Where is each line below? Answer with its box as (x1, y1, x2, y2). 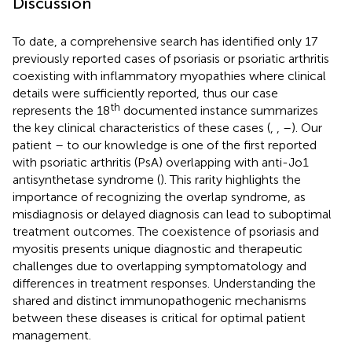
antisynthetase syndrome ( (13, 171, 160, 187)
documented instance (120, 102, 251, 118)
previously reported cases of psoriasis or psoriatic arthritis (13, 50, 329, 66)
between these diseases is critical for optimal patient (13, 310, 306, 325)
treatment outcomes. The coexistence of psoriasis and (13, 223, 319, 239)
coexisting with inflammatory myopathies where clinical (13, 68, 326, 83)
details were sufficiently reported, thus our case (13, 85, 278, 101)
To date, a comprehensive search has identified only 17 (13, 33, 317, 49)
